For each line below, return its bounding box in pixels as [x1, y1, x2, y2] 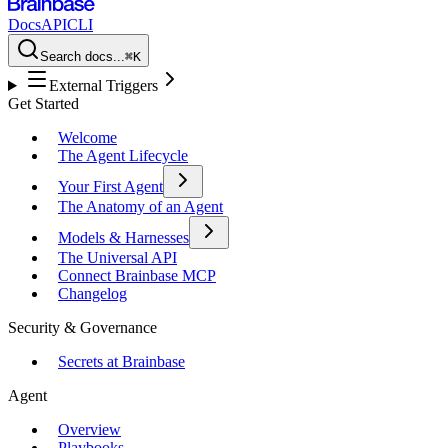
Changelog [58, 285, 127, 302]
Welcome [58, 129, 117, 146]
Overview [58, 421, 121, 438]
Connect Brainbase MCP [58, 267, 216, 284]
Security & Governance [8, 319, 157, 336]
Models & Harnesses [58, 229, 189, 246]
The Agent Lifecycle [58, 147, 188, 164]
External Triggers [48, 77, 158, 94]
